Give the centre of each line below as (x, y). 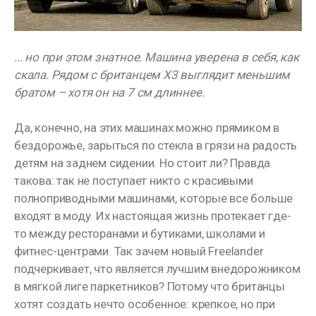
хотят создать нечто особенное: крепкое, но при (145, 304)
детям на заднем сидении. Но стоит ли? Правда (142, 163)
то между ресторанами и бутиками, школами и (140, 234)
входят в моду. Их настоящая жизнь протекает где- (153, 216)
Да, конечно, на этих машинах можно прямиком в (147, 128)
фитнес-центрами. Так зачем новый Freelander (139, 251)
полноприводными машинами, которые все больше (154, 199)
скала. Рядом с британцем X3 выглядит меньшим (152, 75)
